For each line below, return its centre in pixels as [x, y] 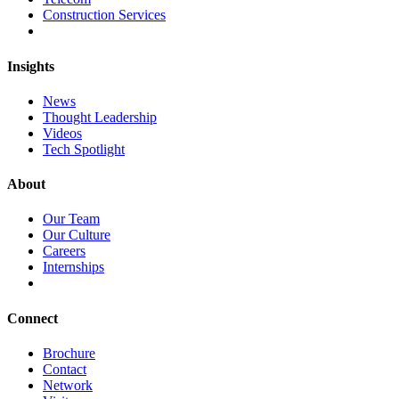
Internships [73, 267]
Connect [33, 318]
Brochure [69, 353]
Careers [64, 251]
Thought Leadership [100, 117]
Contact [65, 369]
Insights [31, 66]
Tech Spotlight [84, 149]
